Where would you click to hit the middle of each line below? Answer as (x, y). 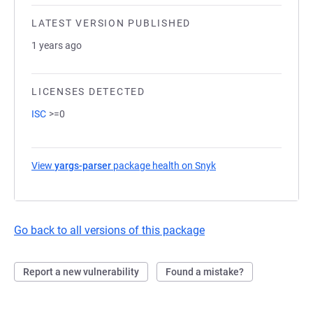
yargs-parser (83, 166)
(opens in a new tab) (261, 166)
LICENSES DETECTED (88, 92)
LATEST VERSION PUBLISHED (111, 23)
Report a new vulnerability (81, 272)
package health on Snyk (163, 166)
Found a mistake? (205, 272)
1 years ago (57, 45)
